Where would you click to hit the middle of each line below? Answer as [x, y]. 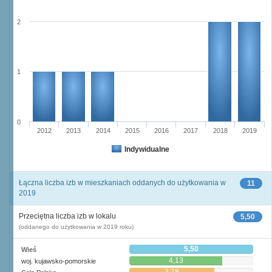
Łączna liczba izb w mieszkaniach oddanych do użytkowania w [122, 183]
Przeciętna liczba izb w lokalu [67, 216]
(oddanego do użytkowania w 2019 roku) [76, 227]
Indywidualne [147, 149]
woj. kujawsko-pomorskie [59, 261]
